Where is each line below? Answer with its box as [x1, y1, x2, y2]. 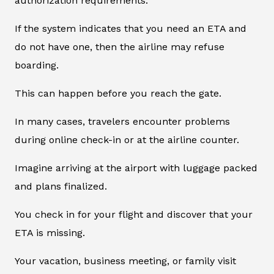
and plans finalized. [15, 180, 107, 192]
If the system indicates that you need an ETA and [15, 22, 246, 34]
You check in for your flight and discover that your [15, 208, 253, 220]
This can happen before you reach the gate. [15, 87, 221, 99]
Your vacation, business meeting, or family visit [15, 254, 236, 267]
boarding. [15, 59, 59, 71]
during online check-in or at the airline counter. [15, 133, 239, 146]
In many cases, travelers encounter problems [15, 115, 230, 127]
